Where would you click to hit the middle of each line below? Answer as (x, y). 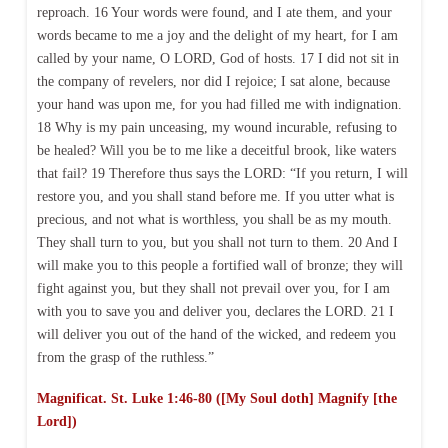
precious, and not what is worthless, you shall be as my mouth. (214, 219)
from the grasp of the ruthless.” (125, 357)
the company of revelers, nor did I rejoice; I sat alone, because (213, 81)
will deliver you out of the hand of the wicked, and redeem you (216, 334)
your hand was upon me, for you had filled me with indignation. (219, 104)
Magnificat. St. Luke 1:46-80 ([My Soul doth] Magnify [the (216, 398)
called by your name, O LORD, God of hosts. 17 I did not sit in (217, 58)
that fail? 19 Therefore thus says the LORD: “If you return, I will (222, 173)
